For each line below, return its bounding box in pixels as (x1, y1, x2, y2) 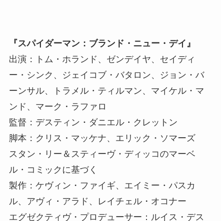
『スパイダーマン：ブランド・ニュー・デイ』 (8, 38, 195, 49)
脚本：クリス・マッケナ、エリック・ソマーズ (8, 133, 195, 144)
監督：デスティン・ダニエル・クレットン (8, 117, 178, 128)
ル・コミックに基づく (8, 165, 98, 175)
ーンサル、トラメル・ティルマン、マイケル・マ (8, 86, 204, 96)
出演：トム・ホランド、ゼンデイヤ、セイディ (8, 54, 195, 65)
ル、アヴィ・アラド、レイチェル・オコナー (8, 196, 186, 207)
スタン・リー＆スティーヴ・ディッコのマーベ (8, 149, 195, 159)
